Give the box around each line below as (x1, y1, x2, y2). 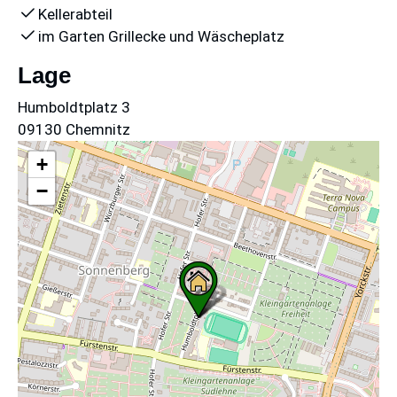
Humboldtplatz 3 (18, 98, 130, 117)
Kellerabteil (35, 5, 113, 24)
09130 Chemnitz (18, 121, 130, 139)
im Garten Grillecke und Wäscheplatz (35, 27, 284, 46)
